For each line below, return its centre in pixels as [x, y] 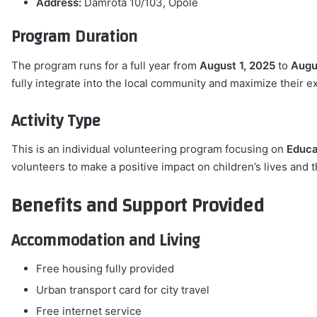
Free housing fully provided [105, 269]
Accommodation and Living [106, 240]
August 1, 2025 [238, 65]
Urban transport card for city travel [123, 290]
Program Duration [75, 37]
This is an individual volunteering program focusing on [149, 149]
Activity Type [56, 121]
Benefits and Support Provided [138, 206]
